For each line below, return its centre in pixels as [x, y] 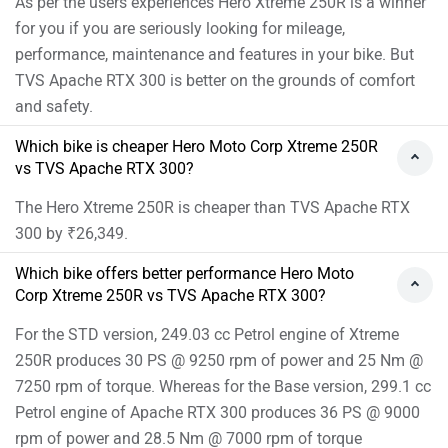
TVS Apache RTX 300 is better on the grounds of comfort [215, 80]
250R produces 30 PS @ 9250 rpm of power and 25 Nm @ [219, 360]
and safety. [54, 106]
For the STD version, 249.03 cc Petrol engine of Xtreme [207, 334]
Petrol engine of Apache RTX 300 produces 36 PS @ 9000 [217, 412]
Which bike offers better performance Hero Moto [184, 273]
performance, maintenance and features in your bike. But [214, 54]
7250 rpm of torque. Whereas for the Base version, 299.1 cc [223, 386]
